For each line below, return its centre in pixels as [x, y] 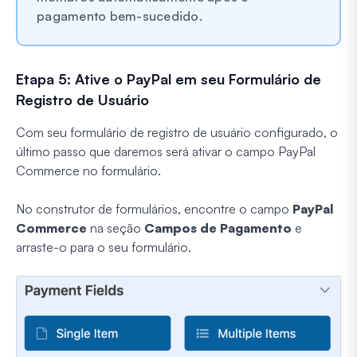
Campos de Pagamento [218, 228]
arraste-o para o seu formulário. [104, 247]
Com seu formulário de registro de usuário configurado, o [177, 132]
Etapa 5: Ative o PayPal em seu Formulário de [169, 78]
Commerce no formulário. [88, 170]
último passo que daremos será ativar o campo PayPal [166, 151]
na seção [116, 228]
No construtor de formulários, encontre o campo [154, 208]
